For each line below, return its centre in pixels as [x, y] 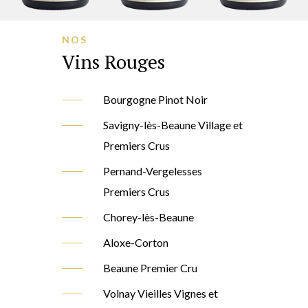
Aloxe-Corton [135, 243]
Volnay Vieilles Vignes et [160, 294]
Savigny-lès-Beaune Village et [173, 125]
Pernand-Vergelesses [152, 171]
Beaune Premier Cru [150, 268]
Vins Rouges [113, 62]
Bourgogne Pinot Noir [155, 100]
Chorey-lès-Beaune [148, 217]
